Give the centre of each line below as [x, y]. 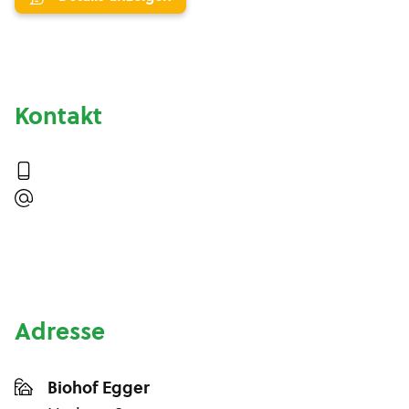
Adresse [60, 331]
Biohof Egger [99, 388]
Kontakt [58, 116]
